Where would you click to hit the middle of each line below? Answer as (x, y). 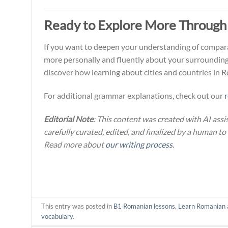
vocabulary (57, 216)
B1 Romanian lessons (145, 206)
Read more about (75, 144)
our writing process (139, 144)
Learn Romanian (202, 206)
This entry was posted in (78, 206)
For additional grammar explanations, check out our (134, 95)
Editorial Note (68, 119)
